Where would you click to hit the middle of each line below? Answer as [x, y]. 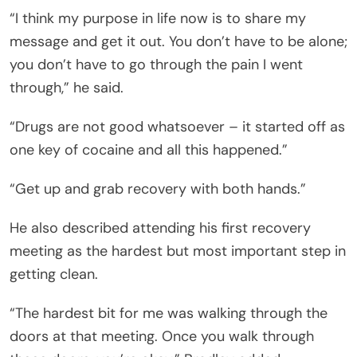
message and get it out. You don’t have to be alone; [178, 41]
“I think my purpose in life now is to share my [158, 18]
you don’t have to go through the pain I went [156, 64]
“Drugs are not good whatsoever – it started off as [177, 126]
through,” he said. [67, 87]
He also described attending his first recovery [160, 228]
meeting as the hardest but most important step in [178, 251]
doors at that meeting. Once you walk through [162, 336]
